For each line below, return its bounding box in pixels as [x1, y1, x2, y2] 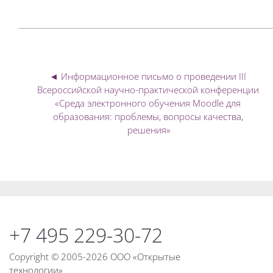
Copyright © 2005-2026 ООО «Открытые [9, 250, 180, 263]
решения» [127, 123, 171, 136]
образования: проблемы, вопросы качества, [52, 110, 243, 122]
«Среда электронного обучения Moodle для [55, 96, 241, 109]
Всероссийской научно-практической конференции [37, 83, 259, 96]
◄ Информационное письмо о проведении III [49, 69, 247, 82]
